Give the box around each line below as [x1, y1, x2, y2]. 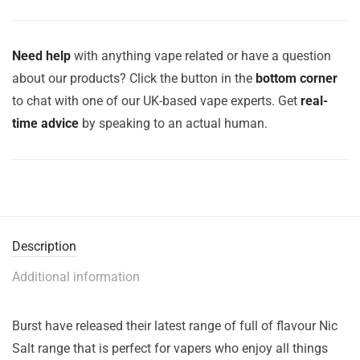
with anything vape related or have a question [71, 48, 331, 63]
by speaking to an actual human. [79, 116, 268, 131]
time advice [12, 116, 79, 131]
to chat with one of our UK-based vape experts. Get [12, 93, 301, 108]
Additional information [12, 269, 140, 284]
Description [12, 239, 76, 254]
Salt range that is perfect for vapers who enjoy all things [12, 341, 328, 356]
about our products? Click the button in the [12, 71, 256, 86]
